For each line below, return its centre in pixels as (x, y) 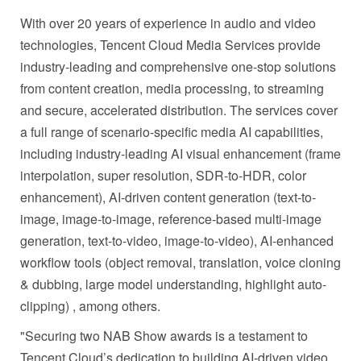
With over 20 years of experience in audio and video (168, 23)
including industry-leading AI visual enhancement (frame (180, 153)
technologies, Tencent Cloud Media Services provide (170, 44)
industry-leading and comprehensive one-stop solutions (178, 66)
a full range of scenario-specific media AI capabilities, (172, 131)
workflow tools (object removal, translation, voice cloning (180, 262)
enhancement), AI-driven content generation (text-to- (168, 197)
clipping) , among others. (90, 305)
